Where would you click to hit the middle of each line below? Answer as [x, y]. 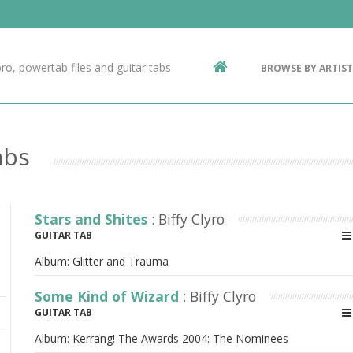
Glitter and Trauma [121, 261]
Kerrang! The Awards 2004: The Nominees [180, 338]
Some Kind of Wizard [109, 296]
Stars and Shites [93, 219]
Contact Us [87, 26]
